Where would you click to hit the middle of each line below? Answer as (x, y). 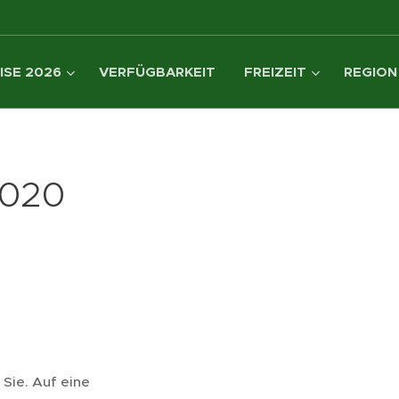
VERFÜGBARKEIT (157, 72)
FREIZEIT (275, 72)
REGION (370, 72)
